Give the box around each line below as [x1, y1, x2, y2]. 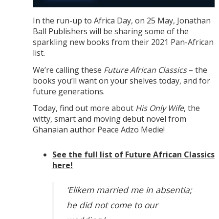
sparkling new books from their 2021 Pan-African [32, 36, 214, 47]
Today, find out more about [32, 103, 135, 114]
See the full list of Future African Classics [52, 149, 215, 160]
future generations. [32, 86, 105, 97]
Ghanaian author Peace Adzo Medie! [32, 124, 165, 135]
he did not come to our [66, 199, 158, 211]
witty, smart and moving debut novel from [32, 113, 186, 125]
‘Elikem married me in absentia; [66, 184, 193, 196]
